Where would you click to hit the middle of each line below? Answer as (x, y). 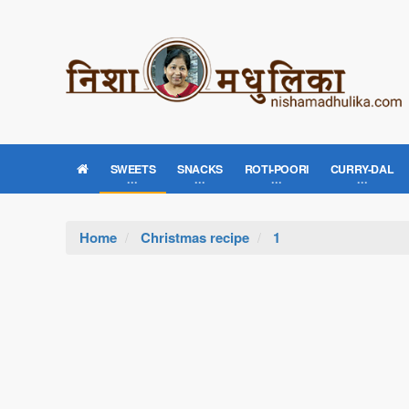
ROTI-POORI (276, 169)
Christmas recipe (195, 237)
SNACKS (200, 169)
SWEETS (133, 169)
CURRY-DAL (362, 169)
